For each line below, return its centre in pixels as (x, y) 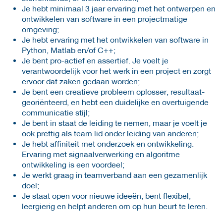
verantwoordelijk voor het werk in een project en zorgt (116, 70)
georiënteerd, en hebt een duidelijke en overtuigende (115, 102)
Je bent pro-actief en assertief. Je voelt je (95, 60)
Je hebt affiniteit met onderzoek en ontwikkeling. (108, 143)
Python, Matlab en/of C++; (69, 50)
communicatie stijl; (56, 112)
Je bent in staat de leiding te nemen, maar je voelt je (114, 122)
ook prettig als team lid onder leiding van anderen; (110, 133)
